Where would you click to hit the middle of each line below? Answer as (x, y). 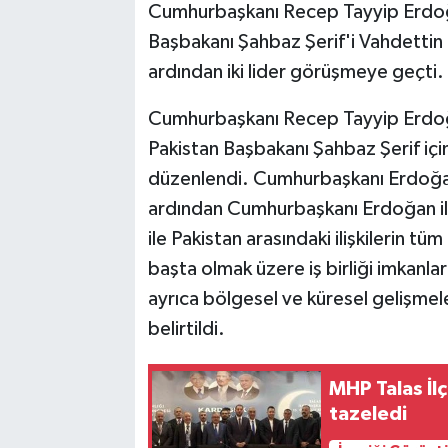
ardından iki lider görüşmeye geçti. (295, 72)
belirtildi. (186, 329)
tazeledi (368, 413)
